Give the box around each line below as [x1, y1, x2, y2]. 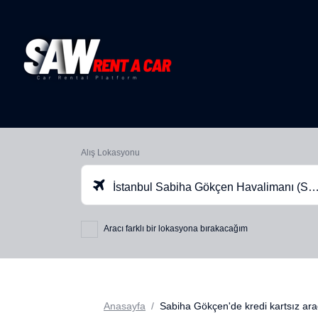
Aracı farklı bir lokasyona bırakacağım [104, 223, 248, 234]
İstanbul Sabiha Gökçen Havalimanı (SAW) [110, 181, 308, 193]
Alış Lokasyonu [81, 148, 140, 158]
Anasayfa [104, 300, 146, 312]
